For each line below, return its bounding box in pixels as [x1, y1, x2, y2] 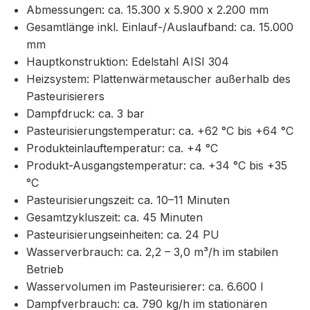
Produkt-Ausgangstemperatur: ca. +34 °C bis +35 [26, 158, 288, 173]
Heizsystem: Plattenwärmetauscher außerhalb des [26, 72, 291, 86]
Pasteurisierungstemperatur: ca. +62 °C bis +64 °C [26, 124, 294, 138]
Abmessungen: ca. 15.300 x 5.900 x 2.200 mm [26, 3, 269, 17]
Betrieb [26, 262, 64, 277]
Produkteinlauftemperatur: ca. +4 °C [26, 141, 219, 156]
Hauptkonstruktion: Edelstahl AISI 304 [26, 55, 230, 69]
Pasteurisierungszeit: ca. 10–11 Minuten [26, 193, 230, 208]
